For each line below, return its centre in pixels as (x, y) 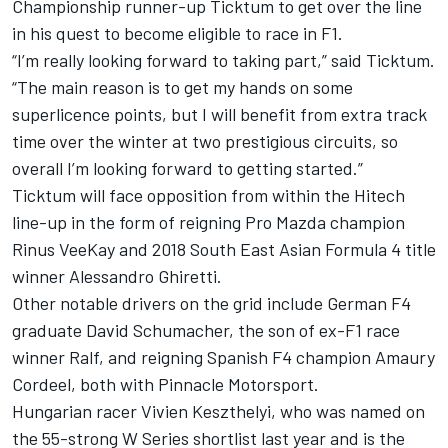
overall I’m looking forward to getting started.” (187, 168)
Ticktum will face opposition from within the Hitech (208, 195)
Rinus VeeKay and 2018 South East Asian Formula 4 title (224, 249)
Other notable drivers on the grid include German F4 (211, 303)
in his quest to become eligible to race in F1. (177, 33)
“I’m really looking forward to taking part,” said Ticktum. (223, 60)
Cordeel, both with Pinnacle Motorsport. (165, 384)
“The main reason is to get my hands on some (182, 87)
